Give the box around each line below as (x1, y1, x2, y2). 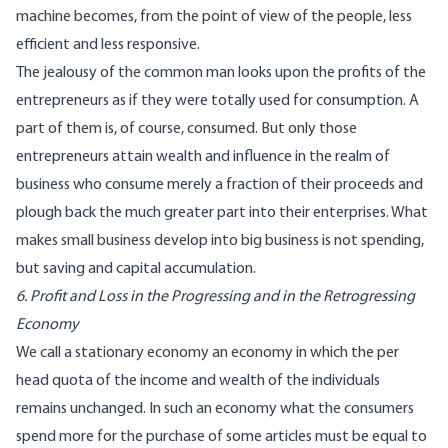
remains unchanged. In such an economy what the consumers (16, 401, 414, 418)
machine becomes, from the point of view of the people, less (16, 9, 412, 26)
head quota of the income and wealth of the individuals (16, 373, 380, 390)
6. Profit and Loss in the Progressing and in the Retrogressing (16, 289, 415, 306)
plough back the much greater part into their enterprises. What (16, 205, 428, 222)
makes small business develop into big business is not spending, (16, 233, 424, 250)
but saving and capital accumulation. (16, 261, 256, 278)
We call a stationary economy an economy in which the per (16, 345, 399, 362)
